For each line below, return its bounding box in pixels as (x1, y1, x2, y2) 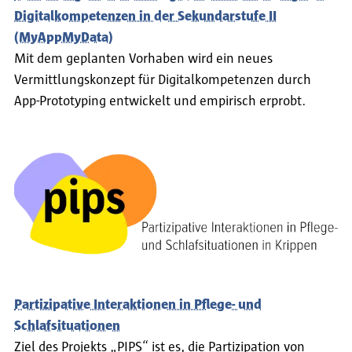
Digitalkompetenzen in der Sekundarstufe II (14, 9, 277, 24)
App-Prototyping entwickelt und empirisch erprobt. (14, 94, 306, 109)
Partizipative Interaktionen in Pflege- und (14, 298, 262, 313)
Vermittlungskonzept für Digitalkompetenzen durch (14, 73, 311, 88)
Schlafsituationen (14, 319, 120, 334)
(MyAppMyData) (14, 31, 113, 46)
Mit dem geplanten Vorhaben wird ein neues (14, 52, 273, 67)
